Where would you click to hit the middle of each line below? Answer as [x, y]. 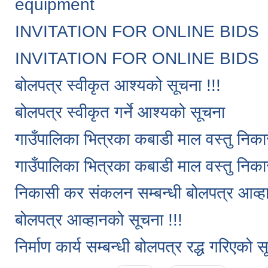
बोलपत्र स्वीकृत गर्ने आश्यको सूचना [120, 112]
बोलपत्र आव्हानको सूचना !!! [99, 220]
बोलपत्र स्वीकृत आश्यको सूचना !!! [118, 85]
